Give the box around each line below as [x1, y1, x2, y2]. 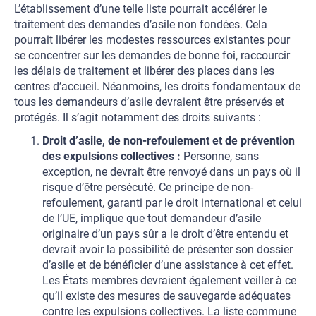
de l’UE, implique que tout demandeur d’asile [42, 212, 261, 225]
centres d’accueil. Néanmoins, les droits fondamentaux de [14, 80, 300, 93]
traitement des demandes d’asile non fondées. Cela [14, 18, 267, 31]
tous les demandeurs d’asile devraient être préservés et [14, 95, 284, 109]
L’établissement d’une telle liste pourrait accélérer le [14, 2, 267, 16]
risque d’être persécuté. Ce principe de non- [42, 181, 253, 194]
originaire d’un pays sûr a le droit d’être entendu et [42, 227, 288, 241]
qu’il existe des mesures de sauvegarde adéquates [42, 289, 291, 303]
